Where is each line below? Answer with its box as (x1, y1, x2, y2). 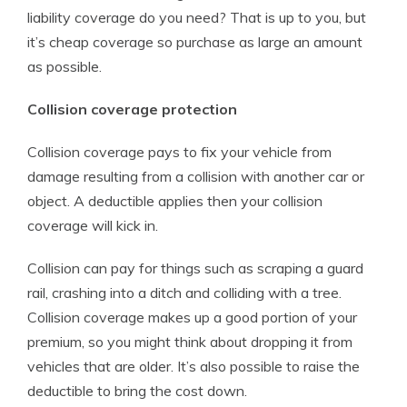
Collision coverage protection (27, 100, 237, 118)
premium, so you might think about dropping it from (27, 333, 352, 351)
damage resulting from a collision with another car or (27, 167, 364, 185)
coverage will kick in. (27, 216, 158, 234)
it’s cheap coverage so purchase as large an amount (27, 33, 362, 51)
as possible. (27, 57, 102, 75)
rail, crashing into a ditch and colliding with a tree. (27, 283, 342, 302)
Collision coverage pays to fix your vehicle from (27, 143, 332, 161)
